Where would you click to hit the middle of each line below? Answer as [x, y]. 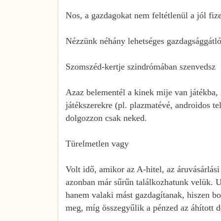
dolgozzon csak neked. [106, 118]
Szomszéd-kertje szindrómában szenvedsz [141, 66]
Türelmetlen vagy [97, 143]
